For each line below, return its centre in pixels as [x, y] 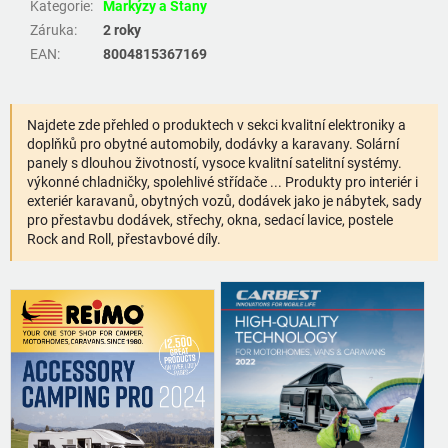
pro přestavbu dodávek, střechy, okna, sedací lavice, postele [210, 220]
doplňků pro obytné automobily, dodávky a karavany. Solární [213, 144]
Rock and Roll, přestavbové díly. [124, 239]
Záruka [52, 30]
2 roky [122, 30]
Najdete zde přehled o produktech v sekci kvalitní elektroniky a [216, 125]
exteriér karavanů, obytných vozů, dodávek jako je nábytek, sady [224, 201]
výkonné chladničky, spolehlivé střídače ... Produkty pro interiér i [222, 182]
